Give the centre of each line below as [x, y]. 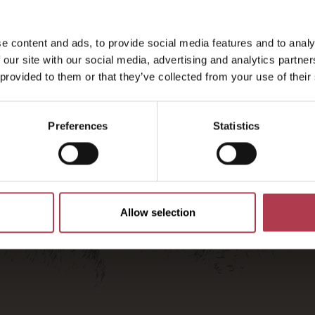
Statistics [236, 126]
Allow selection [157, 212]
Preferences [78, 126]
